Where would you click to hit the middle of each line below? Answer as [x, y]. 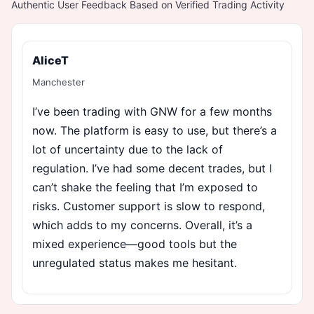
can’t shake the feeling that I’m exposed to [145, 187]
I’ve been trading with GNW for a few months [152, 111]
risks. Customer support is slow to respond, [149, 206]
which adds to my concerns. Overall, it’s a [142, 225]
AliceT [50, 60]
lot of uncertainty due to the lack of [128, 149]
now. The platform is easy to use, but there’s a [155, 130]
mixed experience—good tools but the [135, 244]
